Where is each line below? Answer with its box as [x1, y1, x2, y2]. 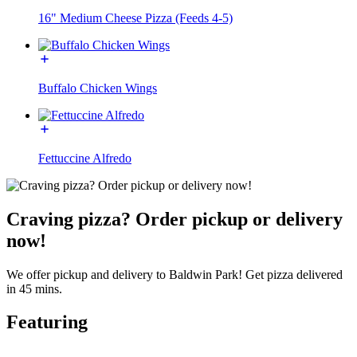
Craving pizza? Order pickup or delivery [6, 208, 343, 229]
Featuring [6, 312, 88, 333]
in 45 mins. [6, 281, 62, 296]
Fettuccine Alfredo [38, 151, 131, 165]
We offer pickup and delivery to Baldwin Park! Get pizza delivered [6, 267, 343, 281]
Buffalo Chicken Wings [38, 80, 157, 95]
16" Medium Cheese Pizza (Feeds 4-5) [38, 10, 233, 25]
